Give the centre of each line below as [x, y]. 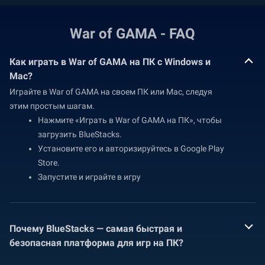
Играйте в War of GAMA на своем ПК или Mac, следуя [111, 92]
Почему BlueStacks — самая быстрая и [96, 229]
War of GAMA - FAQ [132, 34]
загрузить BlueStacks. [80, 134]
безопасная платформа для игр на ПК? [96, 243]
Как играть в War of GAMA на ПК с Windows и [110, 62]
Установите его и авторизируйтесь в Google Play [131, 148]
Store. [49, 163]
